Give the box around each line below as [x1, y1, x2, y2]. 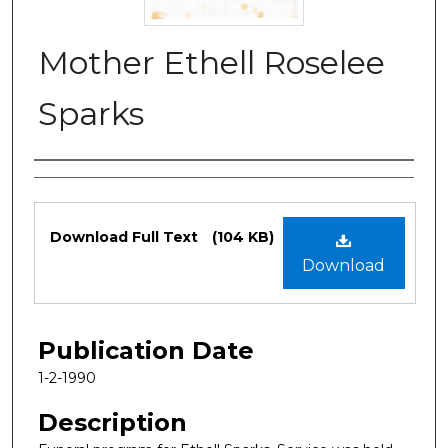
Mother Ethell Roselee [38, 42, 385, 82]
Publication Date [38, 335, 254, 365]
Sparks [38, 93, 144, 133]
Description [38, 407, 187, 437]
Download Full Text [50, 227, 202, 246]
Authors [34, 166, 129, 196]
